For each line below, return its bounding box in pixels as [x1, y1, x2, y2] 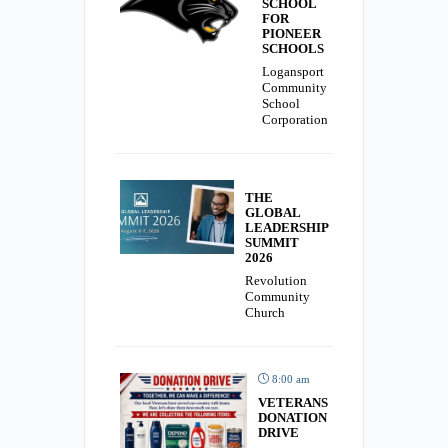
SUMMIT [245, 235, 299, 251]
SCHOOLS [262, 41, 324, 57]
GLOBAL [245, 205, 300, 221]
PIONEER [262, 26, 321, 42]
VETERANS [258, 395, 328, 411]
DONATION [258, 410, 327, 426]
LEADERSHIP [245, 220, 328, 236]
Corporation [262, 112, 328, 128]
